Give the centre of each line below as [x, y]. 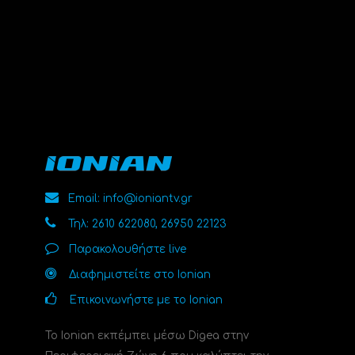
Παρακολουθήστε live [127, 249]
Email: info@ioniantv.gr [130, 198]
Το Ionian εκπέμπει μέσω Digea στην [147, 335]
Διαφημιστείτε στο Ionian [139, 274]
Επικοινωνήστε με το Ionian [146, 300]
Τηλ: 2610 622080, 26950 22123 [147, 223]
